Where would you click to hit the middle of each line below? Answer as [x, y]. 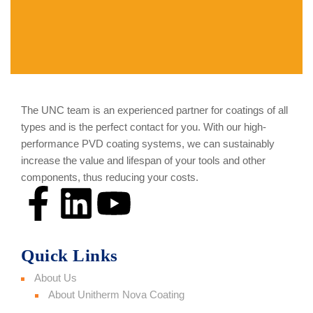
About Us [56, 278]
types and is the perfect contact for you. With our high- [144, 127]
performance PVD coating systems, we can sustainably [148, 144]
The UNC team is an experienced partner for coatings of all [154, 110]
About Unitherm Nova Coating [116, 295]
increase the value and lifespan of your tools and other [143, 161]
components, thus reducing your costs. [110, 177]
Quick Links [70, 256]
